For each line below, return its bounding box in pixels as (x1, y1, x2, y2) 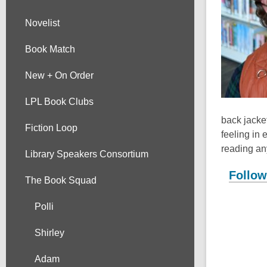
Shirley (35, 228, 64, 238)
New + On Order (25, 70, 94, 80)
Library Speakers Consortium (25, 149, 148, 159)
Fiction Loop (25, 123, 77, 133)
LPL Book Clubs (25, 97, 94, 107)
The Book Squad (25, 175, 97, 185)
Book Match (25, 44, 75, 54)
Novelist (25, 18, 60, 28)
